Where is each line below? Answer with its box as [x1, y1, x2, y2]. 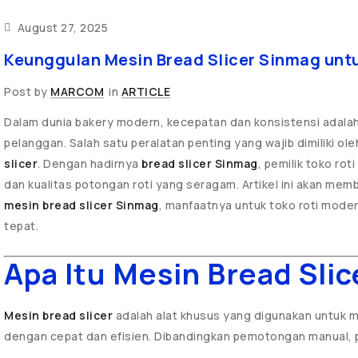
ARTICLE [121, 84, 170, 99]
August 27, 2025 [14, 20, 108, 35]
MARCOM [50, 84, 104, 99]
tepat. [4, 218, 38, 233]
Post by [4, 84, 50, 99]
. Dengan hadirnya [38, 156, 141, 171]
